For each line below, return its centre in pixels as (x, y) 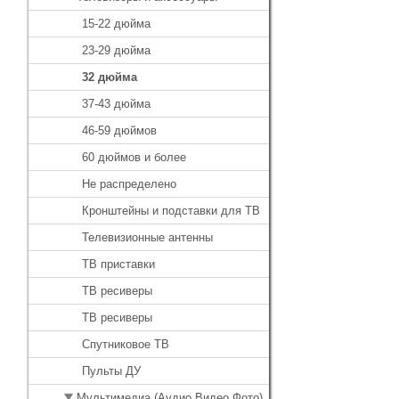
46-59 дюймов (119, 131)
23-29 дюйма (116, 51)
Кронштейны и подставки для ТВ (171, 211)
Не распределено (129, 184)
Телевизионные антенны (147, 238)
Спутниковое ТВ (126, 345)
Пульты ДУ (111, 371)
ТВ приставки (118, 265)
